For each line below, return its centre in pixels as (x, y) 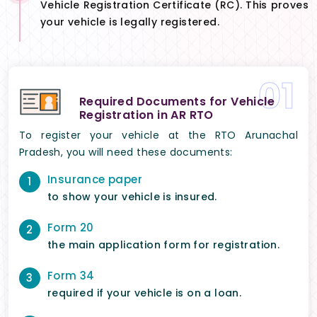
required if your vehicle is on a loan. (145, 293)
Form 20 (71, 228)
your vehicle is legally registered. (130, 22)
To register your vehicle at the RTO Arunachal (158, 136)
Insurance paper (95, 180)
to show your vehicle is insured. (132, 197)
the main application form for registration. (164, 245)
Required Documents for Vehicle (177, 102)
